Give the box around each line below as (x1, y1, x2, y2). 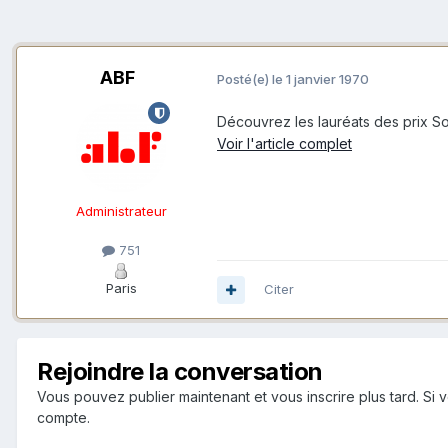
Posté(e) (217, 70, 272, 87)
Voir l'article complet (217, 135, 352, 153)
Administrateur (75, 203, 167, 220)
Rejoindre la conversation (37, 357, 323, 387)
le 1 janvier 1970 (272, 70, 369, 87)
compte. (37, 409, 90, 427)
